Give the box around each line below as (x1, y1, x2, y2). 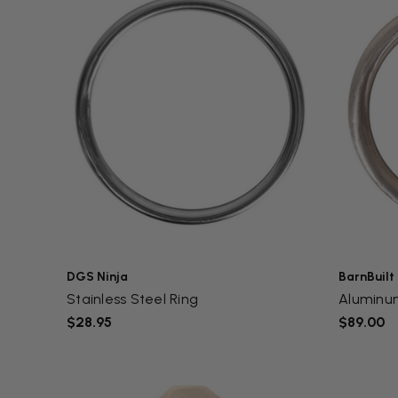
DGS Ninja (67, 268, 128, 284)
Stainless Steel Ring (67, 290, 198, 307)
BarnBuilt (338, 268, 394, 284)
